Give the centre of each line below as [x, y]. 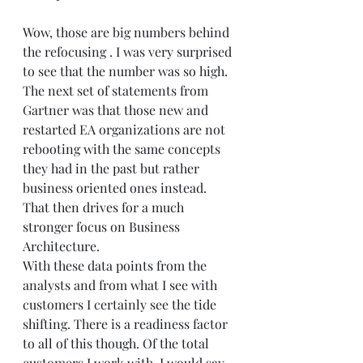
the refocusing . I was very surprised [129, 52]
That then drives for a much [105, 207]
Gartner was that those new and [117, 110]
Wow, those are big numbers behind [128, 32]
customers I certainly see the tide [121, 305]
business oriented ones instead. [116, 188]
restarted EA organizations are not [126, 130]
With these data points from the [116, 266]
